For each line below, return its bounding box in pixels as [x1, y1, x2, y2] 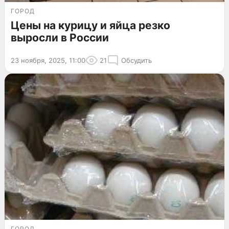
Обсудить [121, 56, 152, 64]
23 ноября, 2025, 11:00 [11, 56, 85, 64]
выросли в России [11, 31, 109, 44]
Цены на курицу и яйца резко [11, 18, 170, 32]
